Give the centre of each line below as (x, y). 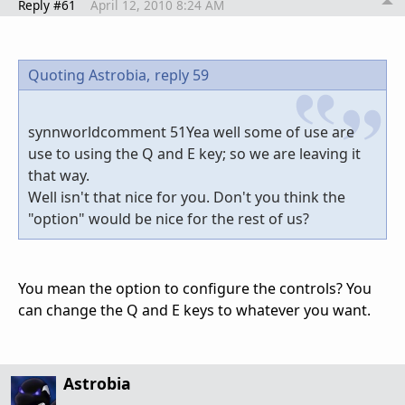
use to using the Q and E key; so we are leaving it (194, 153)
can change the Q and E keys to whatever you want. (194, 310)
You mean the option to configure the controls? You (195, 288)
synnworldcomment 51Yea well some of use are (191, 132)
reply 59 (182, 75)
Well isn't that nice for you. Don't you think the (187, 197)
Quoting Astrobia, (89, 75)
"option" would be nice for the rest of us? (169, 218)
